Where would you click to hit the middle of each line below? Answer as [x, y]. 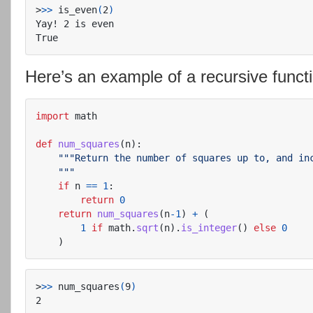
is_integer [209, 228]
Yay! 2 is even [75, 23]
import [52, 116]
